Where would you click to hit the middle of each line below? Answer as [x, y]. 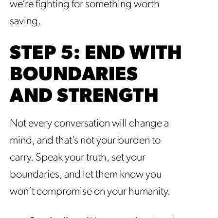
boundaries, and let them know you [86, 175]
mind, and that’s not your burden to [85, 141]
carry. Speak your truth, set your [78, 158]
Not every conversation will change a [89, 124]
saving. [25, 21]
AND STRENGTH [84, 97]
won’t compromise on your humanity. [90, 192]
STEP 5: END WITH [96, 54]
